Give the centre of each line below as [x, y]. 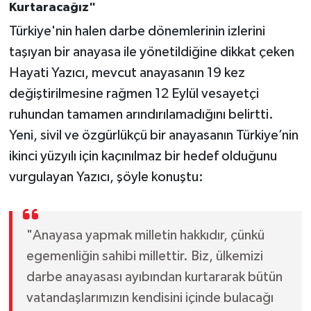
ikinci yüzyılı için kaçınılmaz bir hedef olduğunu [143, 157]
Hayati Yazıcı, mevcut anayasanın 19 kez [127, 73]
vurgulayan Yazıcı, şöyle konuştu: [106, 177]
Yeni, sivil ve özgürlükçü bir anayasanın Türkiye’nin [153, 136]
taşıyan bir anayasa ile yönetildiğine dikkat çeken [151, 52]
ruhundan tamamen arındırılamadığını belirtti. [141, 115]
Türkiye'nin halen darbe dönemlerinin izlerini [137, 32]
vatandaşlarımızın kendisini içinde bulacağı [150, 298]
